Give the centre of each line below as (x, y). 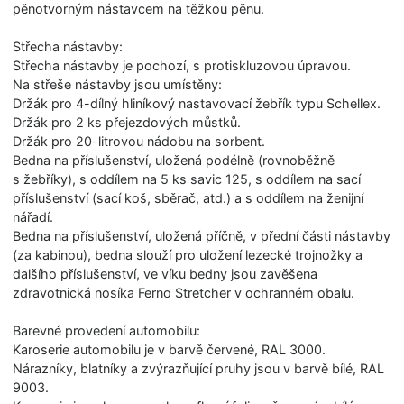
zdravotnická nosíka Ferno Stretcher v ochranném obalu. (184, 292)
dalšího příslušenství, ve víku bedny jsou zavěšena (165, 273)
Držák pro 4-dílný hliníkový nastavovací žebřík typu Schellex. (197, 103)
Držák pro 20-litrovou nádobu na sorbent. (139, 141)
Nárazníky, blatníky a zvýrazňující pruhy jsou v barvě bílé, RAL (199, 368)
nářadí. (33, 216)
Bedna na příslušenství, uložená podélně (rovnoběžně (174, 160)
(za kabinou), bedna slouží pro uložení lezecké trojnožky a (188, 254)
